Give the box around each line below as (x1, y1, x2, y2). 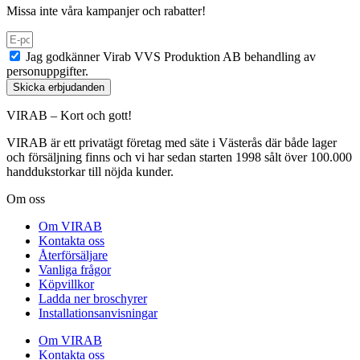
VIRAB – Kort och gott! (6, 108, 132, 122)
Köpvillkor (39, 276, 94, 291)
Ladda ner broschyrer (39, 291, 147, 305)
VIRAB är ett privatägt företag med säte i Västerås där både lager (6, 135, 337, 149)
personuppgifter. (6, 63, 88, 78)
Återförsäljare (39, 247, 108, 262)
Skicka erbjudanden (13, 80, 104, 93)
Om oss (6, 191, 45, 206)
